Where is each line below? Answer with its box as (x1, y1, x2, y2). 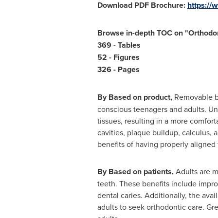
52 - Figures (97, 52, 140, 63)
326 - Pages (97, 64, 140, 75)
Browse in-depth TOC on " (97, 27, 188, 38)
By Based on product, (97, 91, 174, 103)
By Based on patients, (97, 166, 174, 177)
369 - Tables (97, 39, 141, 51)
